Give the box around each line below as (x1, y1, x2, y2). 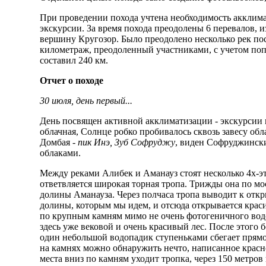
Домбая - (40, 137, 78, 148)
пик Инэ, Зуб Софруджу (78, 137, 176, 148)
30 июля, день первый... (40, 96, 133, 106)
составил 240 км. (40, 55, 109, 66)
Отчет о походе (40, 75, 104, 86)
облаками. (40, 148, 81, 159)
